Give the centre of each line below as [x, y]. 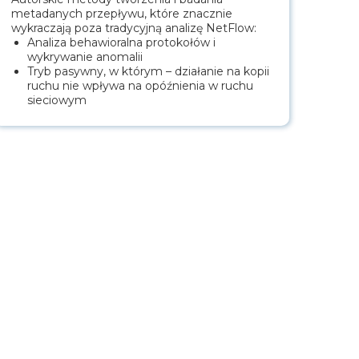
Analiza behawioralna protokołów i [121, 43]
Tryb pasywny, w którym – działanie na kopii [148, 72]
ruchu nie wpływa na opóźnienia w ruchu [140, 86]
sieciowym [57, 101]
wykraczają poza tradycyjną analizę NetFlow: [134, 28]
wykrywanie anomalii [85, 57]
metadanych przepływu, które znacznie [122, 14]
